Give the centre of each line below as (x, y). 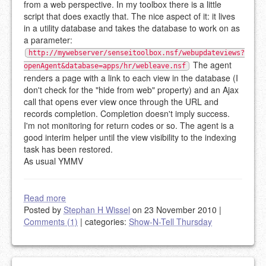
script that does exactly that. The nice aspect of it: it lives (129, 16)
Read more (45, 198)
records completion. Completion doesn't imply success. (127, 114)
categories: (106, 222)
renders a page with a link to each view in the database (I (131, 78)
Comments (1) (51, 222)
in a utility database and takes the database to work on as (132, 28)
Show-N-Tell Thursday (170, 222)
